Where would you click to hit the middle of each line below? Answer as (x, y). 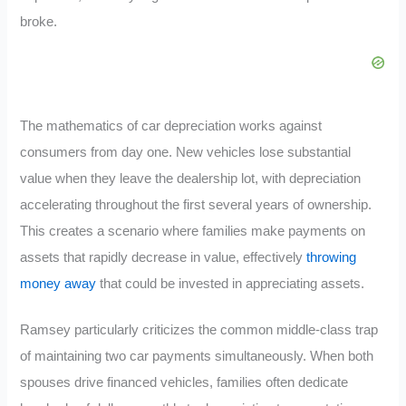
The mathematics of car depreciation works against (171, 126)
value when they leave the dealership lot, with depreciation (191, 179)
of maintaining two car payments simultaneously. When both (197, 357)
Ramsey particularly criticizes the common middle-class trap (199, 330)
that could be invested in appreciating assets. (231, 284)
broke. (39, 21)
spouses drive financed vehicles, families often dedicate (184, 383)
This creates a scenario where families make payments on (193, 232)
